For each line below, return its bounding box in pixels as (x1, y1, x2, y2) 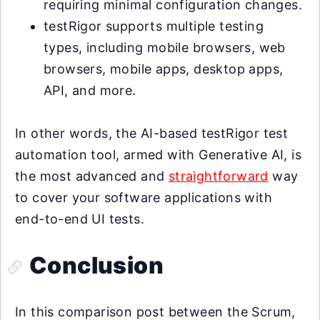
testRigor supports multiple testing (44, 19, 264, 34)
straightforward (168, 169, 269, 184)
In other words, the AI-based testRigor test (15, 126, 289, 141)
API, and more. (44, 83, 136, 99)
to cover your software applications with (15, 190, 272, 206)
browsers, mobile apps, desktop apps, (44, 61, 284, 77)
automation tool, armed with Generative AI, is (15, 147, 301, 163)
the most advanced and (15, 169, 169, 184)
